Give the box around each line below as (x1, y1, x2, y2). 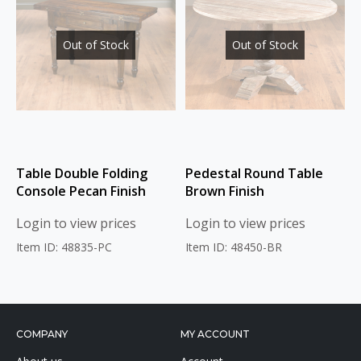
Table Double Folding (16, 164, 147, 182)
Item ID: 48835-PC (16, 239, 112, 255)
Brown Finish (185, 181, 264, 200)
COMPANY (16, 328, 68, 341)
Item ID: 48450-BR (185, 239, 282, 255)
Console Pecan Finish (16, 181, 146, 200)
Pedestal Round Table (185, 164, 323, 182)
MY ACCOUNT (180, 328, 250, 341)
